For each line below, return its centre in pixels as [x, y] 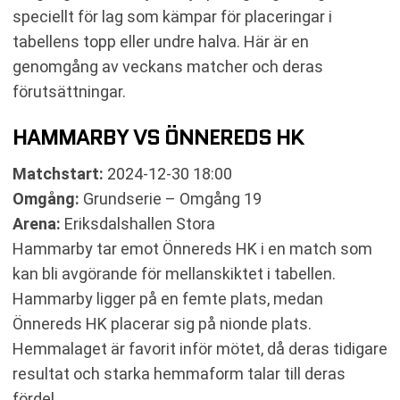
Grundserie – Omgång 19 [171, 199]
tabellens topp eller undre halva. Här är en [161, 42]
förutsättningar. [69, 92]
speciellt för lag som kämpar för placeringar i [172, 17]
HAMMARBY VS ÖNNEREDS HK [158, 137]
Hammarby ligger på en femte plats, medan [168, 299]
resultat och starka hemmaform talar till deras [179, 374]
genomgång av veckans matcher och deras [168, 67]
